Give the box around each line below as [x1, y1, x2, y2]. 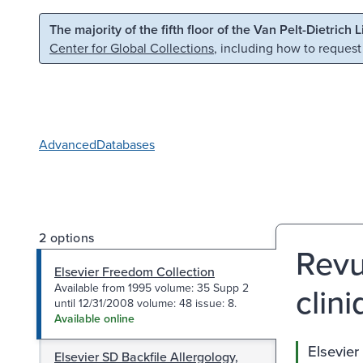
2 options [39, 228, 95, 246]
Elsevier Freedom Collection [54, 262, 215, 280]
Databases [96, 135, 155, 153]
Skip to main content [22, 19, 139, 36]
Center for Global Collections [49, 39, 214, 57]
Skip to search [168, 19, 247, 36]
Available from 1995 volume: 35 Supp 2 [54, 279, 249, 296]
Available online [54, 310, 135, 327]
